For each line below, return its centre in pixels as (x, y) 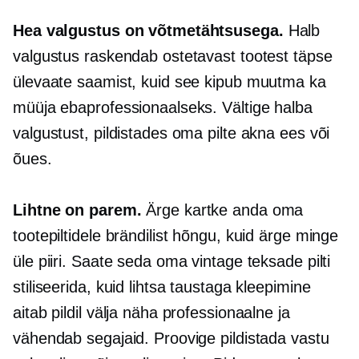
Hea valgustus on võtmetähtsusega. (151, 30)
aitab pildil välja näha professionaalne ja (151, 313)
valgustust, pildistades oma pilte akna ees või (171, 133)
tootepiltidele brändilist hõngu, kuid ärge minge (176, 236)
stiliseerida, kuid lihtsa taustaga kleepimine (162, 287)
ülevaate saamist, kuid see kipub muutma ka (169, 82)
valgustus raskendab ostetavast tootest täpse (173, 56)
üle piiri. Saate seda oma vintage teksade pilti (172, 261)
